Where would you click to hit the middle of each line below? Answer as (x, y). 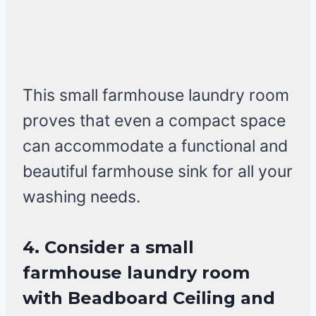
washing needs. (81, 197)
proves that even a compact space (154, 121)
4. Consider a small (108, 248)
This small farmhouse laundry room (156, 96)
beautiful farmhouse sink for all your (158, 172)
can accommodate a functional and (155, 146)
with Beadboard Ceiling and (149, 298)
